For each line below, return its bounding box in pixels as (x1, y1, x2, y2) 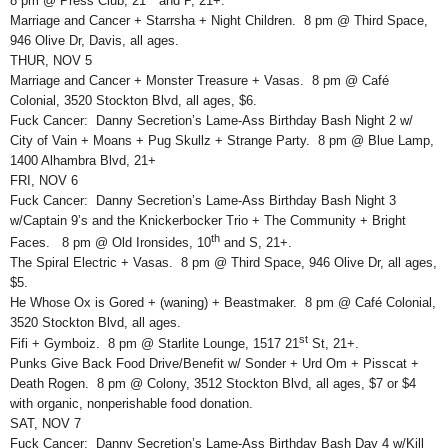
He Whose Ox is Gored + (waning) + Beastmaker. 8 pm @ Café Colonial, (10, 294, 436, 310)
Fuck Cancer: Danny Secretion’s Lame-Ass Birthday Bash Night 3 (10, 193, 396, 209)
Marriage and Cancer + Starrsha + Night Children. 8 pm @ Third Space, (10, 13, 428, 29)
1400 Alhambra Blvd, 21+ (10, 153, 156, 169)
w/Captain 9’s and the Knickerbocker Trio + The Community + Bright (10, 213, 406, 229)
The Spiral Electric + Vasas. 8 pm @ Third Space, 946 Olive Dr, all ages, (10, 254, 437, 270)
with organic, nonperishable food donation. (10, 396, 257, 412)
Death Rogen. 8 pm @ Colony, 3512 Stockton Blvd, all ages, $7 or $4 (10, 376, 416, 392)
